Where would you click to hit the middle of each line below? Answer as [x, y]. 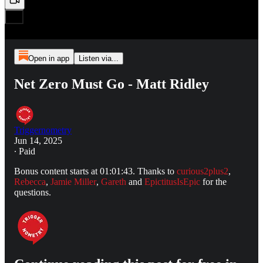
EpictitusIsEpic [172, 181]
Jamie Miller [73, 181]
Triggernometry [43, 130]
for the [213, 181]
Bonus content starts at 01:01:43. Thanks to [95, 171]
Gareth [114, 181]
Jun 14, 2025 [38, 140]
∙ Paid [25, 151]
